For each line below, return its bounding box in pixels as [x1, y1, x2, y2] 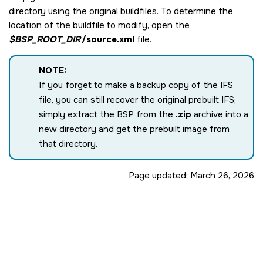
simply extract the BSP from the [39, 109, 176, 121]
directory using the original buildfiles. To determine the [9, 5, 233, 18]
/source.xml [81, 33, 134, 46]
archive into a [191, 109, 248, 121]
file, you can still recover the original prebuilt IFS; [39, 94, 236, 106]
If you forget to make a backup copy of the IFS [39, 79, 233, 92]
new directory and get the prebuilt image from [39, 123, 230, 136]
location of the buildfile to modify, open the [9, 19, 190, 32]
